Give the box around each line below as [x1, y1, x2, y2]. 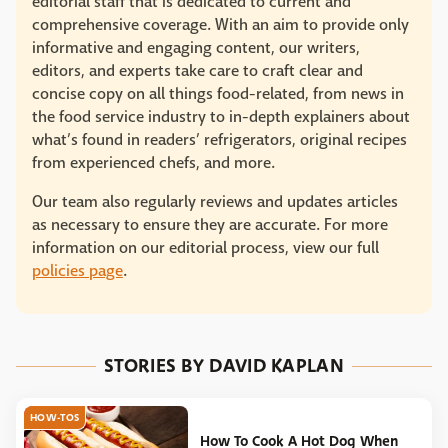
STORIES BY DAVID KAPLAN [104, 352, 344, 379]
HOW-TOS [30, 410, 80, 425]
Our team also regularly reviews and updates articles [32, 191, 398, 212]
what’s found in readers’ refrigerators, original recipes [32, 129, 407, 150]
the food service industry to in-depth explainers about [32, 106, 410, 127]
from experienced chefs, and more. [32, 152, 275, 173]
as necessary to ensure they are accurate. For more [32, 214, 388, 235]
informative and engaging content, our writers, [32, 37, 360, 58]
